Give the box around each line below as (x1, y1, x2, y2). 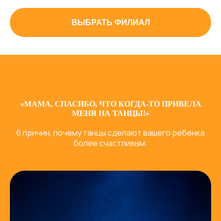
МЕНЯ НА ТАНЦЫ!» (72, 109, 149, 117)
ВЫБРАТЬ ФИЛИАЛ (71, 18, 150, 27)
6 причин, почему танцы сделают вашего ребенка (16, 127, 205, 138)
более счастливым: (74, 137, 147, 148)
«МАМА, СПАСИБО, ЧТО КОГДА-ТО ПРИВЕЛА (20, 99, 201, 108)
